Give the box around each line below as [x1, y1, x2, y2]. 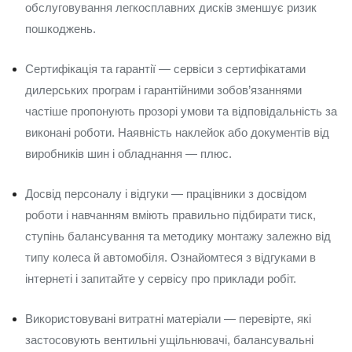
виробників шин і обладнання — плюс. [25, 147, 232, 160]
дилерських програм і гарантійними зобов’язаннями [25, 83, 302, 97]
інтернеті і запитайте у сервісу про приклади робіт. [25, 272, 296, 285]
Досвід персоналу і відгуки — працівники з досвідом [25, 187, 306, 200]
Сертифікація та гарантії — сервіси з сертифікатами [25, 62, 306, 75]
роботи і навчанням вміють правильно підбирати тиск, [25, 208, 316, 222]
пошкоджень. [25, 22, 96, 35]
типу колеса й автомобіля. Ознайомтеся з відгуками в [25, 251, 316, 264]
